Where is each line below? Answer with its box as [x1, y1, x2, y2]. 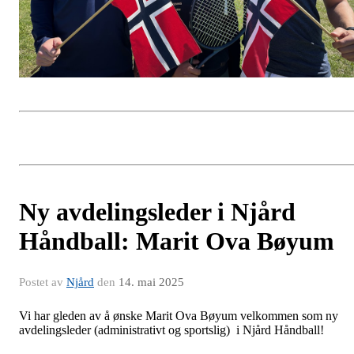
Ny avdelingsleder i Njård [19, 198, 296, 227]
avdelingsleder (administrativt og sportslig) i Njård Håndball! [19, 323, 324, 337]
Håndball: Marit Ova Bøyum [19, 227, 334, 256]
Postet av [19, 276, 66, 289]
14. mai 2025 [119, 276, 184, 289]
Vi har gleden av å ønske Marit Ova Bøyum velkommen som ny [19, 309, 338, 323]
